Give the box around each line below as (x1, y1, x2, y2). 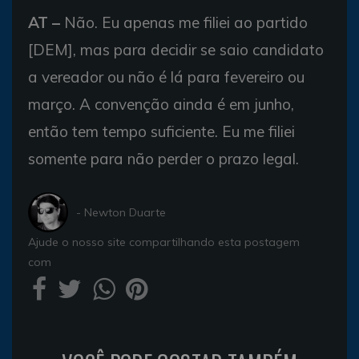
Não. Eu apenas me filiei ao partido (60, 13, 308, 33)
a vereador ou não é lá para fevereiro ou (28, 67, 305, 87)
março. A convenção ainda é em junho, (28, 95, 294, 115)
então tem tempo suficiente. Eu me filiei (28, 122, 295, 142)
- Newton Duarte (76, 204, 166, 220)
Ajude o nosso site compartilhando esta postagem (28, 235, 300, 250)
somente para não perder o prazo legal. (28, 149, 299, 169)
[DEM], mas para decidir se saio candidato (28, 40, 324, 60)
